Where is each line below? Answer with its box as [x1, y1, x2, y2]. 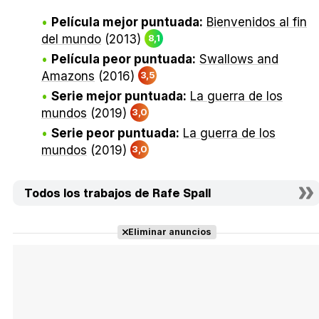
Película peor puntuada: [51, 52, 196, 67]
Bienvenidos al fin [206, 15, 307, 30]
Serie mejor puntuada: [51, 89, 187, 104]
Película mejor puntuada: [51, 15, 203, 30]
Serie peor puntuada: [51, 126, 179, 141]
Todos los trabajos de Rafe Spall [24, 184, 211, 202]
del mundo [41, 32, 101, 47]
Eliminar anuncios [127, 226, 211, 238]
